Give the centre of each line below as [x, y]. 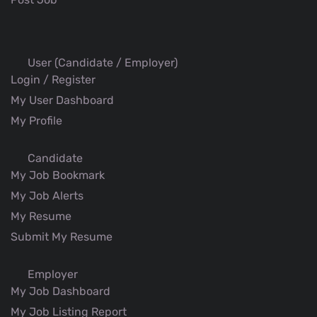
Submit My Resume [63, 237]
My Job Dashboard [62, 292]
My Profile [38, 121]
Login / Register [53, 80]
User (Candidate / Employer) [101, 63]
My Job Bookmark [59, 175]
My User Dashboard [64, 100]
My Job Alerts [48, 196]
